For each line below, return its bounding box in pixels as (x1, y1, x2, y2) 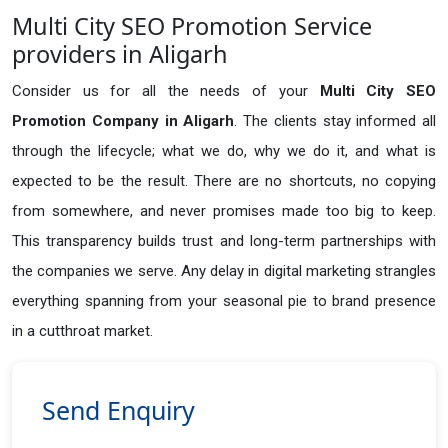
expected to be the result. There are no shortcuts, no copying (12, 172, 436, 191)
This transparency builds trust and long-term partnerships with (12, 232, 436, 251)
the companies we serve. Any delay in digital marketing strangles (12, 262, 436, 281)
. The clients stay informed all (234, 112, 436, 131)
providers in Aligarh (12, 38, 228, 71)
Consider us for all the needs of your (12, 82, 320, 101)
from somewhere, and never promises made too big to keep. (12, 202, 436, 221)
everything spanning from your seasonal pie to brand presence (12, 292, 436, 311)
